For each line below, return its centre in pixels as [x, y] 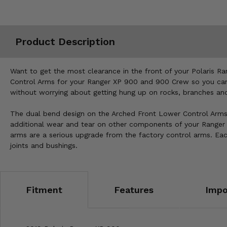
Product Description [65, 41]
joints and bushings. [44, 146]
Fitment [44, 190]
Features [134, 190]
